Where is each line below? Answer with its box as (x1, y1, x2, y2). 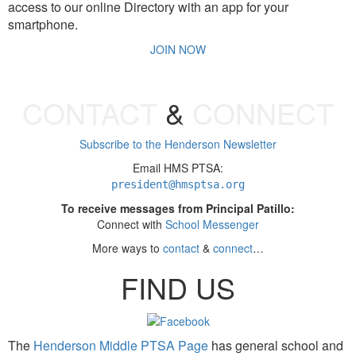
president (111, 178, 168, 192)
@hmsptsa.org (168, 178, 245, 192)
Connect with (97, 216, 165, 233)
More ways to (92, 240, 163, 257)
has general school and (208, 335, 343, 354)
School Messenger (165, 216, 259, 233)
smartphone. (8, 15, 78, 34)
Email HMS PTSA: (133, 160, 223, 176)
